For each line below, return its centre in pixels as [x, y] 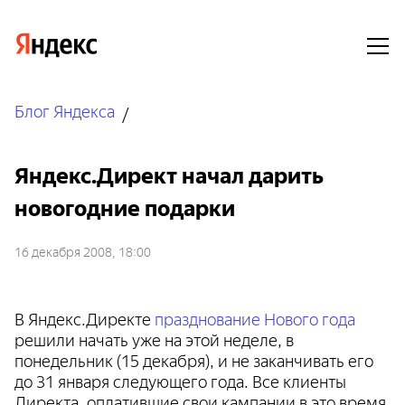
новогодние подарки [125, 205]
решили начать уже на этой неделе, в [154, 339]
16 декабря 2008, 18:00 [83, 251]
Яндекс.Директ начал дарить [169, 173]
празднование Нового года [255, 318]
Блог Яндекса [65, 110]
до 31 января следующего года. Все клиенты [180, 380]
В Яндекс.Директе [85, 318]
